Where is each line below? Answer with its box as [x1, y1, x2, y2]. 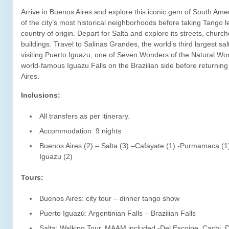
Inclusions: [21, 91, 60, 99]
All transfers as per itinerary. [39, 112, 130, 120]
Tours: [21, 173, 43, 181]
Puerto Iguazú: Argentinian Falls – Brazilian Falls [39, 209, 196, 217]
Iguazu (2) [39, 152, 73, 161]
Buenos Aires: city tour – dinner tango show [39, 194, 179, 202]
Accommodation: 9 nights [39, 127, 121, 135]
